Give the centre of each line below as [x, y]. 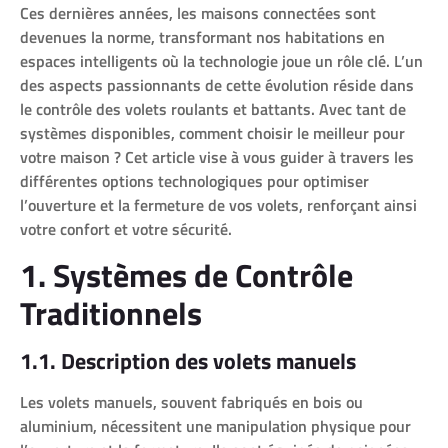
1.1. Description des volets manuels [188, 360]
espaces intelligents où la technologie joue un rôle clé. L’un [221, 61]
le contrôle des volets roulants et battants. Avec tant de [213, 109]
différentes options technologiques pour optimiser [194, 181]
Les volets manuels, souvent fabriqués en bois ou [191, 401]
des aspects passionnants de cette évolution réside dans [217, 85]
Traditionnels [111, 312]
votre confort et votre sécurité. [126, 229]
